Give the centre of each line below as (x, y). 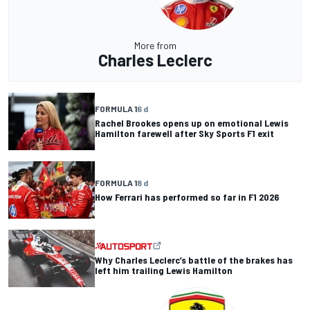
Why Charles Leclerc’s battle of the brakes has (194, 260)
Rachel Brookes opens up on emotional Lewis (192, 123)
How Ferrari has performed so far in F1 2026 (187, 197)
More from (155, 45)
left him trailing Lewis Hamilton (164, 271)
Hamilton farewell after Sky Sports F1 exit (184, 134)
